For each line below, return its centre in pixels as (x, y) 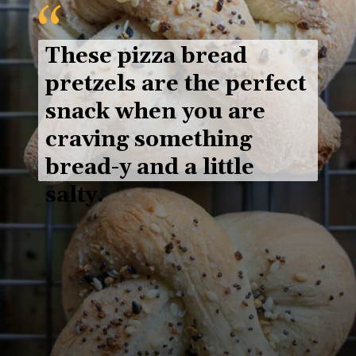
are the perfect (221, 85)
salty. (74, 196)
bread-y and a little (149, 168)
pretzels (90, 85)
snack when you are (155, 112)
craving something (148, 140)
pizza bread (182, 57)
